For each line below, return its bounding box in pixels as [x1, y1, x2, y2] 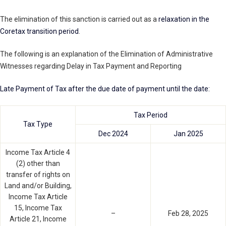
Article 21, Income [9, 215, 67, 223]
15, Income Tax [14, 204, 62, 212]
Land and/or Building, [4, 182, 72, 190]
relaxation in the [158, 15, 209, 24]
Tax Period [134, 111, 167, 120]
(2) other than [16, 159, 60, 168]
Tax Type [23, 120, 52, 129]
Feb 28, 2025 [168, 209, 208, 218]
